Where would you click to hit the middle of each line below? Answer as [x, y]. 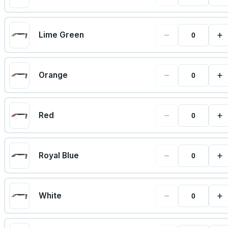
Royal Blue [59, 155]
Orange [53, 75]
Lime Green [61, 35]
